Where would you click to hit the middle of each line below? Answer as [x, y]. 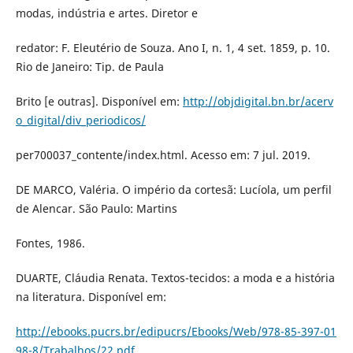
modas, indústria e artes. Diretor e [106, 13]
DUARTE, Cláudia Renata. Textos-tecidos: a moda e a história [175, 278]
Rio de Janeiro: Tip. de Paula [89, 67]
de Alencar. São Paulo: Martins [96, 209]
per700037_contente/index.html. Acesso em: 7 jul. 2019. [163, 155]
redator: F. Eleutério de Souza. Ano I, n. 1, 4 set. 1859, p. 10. [173, 48]
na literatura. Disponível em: [91, 297]
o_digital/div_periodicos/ [80, 121]
